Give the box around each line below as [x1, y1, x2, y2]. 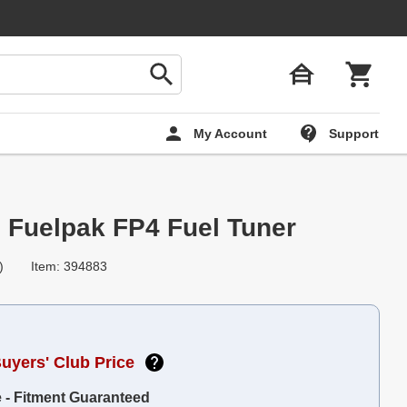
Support [329, 125, 379, 141]
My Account [194, 125, 267, 141]
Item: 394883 [31, 258, 107, 273]
